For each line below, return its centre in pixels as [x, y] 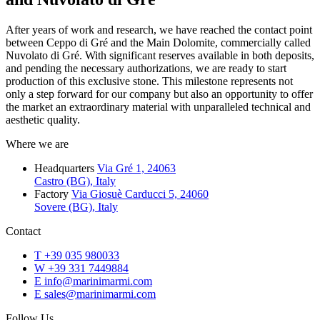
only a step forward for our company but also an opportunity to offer [159, 94]
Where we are [37, 144]
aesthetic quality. [43, 120]
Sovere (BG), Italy [76, 207]
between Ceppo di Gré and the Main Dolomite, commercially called [158, 42]
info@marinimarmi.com [98, 281]
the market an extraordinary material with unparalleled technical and [158, 107]
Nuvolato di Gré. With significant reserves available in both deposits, [160, 55]
